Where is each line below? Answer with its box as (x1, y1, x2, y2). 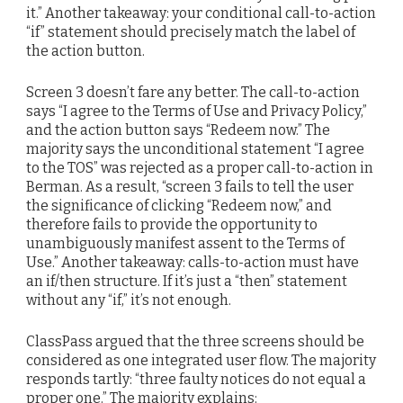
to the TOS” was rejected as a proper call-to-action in (26, 159, 373, 177)
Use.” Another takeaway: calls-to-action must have (26, 254, 359, 272)
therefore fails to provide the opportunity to (26, 216, 318, 234)
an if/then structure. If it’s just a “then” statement (26, 273, 347, 291)
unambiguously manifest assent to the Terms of (26, 235, 345, 253)
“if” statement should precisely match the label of (26, 22, 355, 40)
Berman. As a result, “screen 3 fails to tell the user (26, 178, 354, 196)
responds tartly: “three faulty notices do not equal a (26, 371, 366, 389)
